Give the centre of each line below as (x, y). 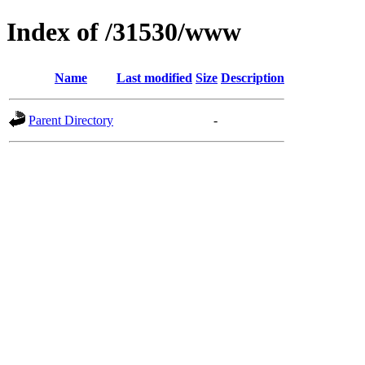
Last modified (154, 77)
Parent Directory (71, 120)
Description (253, 77)
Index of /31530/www (124, 32)
